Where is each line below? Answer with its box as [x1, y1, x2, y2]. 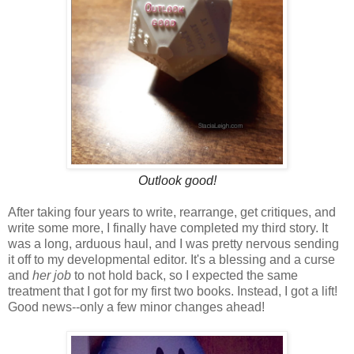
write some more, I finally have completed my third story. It [8, 221, 328, 235]
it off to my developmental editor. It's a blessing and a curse [8, 253, 335, 267]
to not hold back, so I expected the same [71, 269, 298, 283]
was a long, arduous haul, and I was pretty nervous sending [8, 237, 339, 251]
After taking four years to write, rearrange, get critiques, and [8, 205, 336, 220]
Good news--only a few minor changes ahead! [8, 300, 265, 314]
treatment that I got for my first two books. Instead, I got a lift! [8, 284, 337, 299]
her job [32, 269, 71, 283]
